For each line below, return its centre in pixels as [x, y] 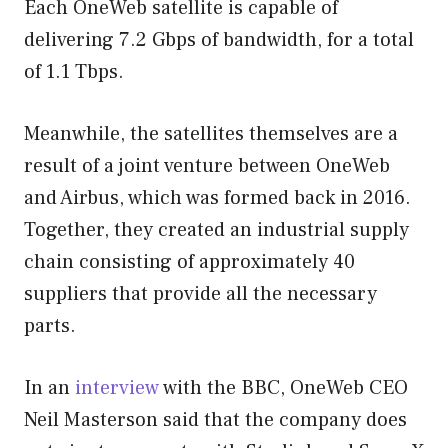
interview [117, 387]
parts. [50, 325]
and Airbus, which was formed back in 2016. [217, 197]
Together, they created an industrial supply [216, 229]
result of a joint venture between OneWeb [207, 165]
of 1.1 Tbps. [74, 71]
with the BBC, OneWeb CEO [283, 387]
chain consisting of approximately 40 [189, 261]
